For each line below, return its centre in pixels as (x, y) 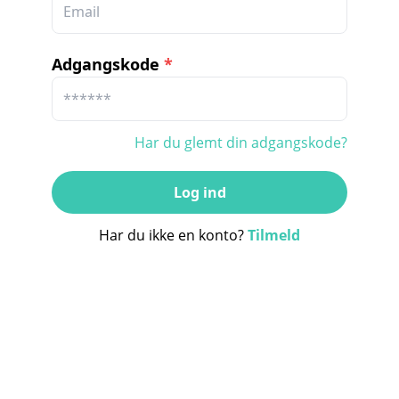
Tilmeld (274, 235)
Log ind (199, 192)
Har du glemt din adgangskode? (241, 142)
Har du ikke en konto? (173, 235)
